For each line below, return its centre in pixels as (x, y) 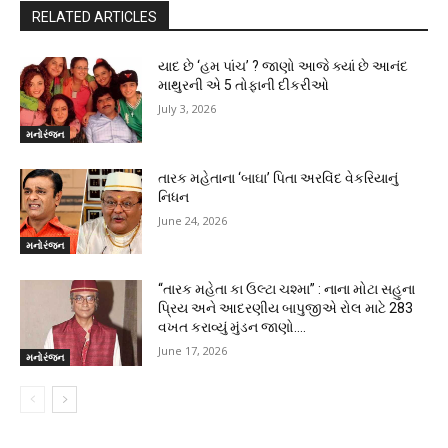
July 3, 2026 (187, 109)
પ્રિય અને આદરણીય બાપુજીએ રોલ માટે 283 (286, 308)
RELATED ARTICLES (94, 17)
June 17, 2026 (193, 351)
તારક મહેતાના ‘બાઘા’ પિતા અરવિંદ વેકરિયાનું (278, 177)
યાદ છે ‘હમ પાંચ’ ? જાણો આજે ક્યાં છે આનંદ (283, 66)
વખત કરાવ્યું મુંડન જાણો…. (232, 327)
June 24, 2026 (193, 220)
